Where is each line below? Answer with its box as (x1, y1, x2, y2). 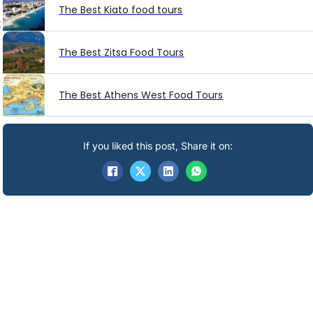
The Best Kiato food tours (59, 3, 183, 17)
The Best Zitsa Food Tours (59, 45, 184, 60)
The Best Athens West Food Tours (59, 88, 224, 103)
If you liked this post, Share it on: (83, 140, 233, 152)
